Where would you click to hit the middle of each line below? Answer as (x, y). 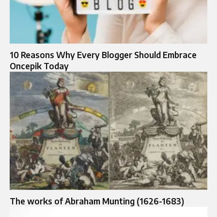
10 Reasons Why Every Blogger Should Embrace (103, 54)
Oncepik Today (39, 66)
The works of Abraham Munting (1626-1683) (97, 201)
